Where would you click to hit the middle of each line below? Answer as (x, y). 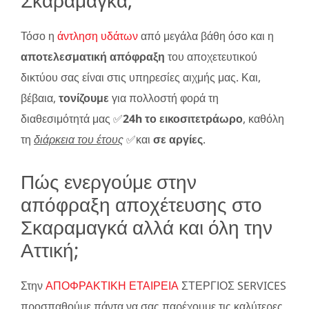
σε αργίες (178, 139)
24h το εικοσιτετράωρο (183, 118)
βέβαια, (40, 98)
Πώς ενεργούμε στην (109, 181)
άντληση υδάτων (98, 36)
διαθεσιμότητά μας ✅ (72, 118)
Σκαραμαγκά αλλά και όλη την (147, 227)
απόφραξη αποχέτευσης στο (141, 204)
